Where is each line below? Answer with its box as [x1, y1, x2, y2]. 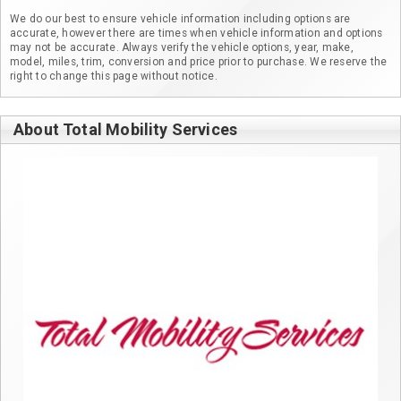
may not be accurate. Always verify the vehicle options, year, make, [10, 40, 354, 54]
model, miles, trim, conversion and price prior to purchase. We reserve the [10, 55, 388, 68]
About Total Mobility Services [13, 119, 238, 139]
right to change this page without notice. [10, 69, 218, 82]
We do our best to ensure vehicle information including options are [10, 12, 351, 25]
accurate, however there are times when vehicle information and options [10, 26, 383, 39]
